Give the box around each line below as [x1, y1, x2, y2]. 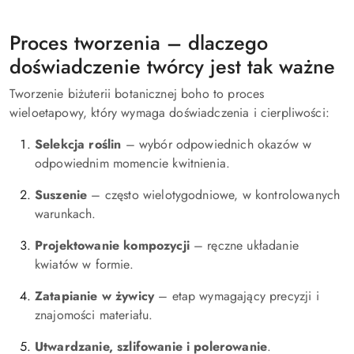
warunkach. [35, 205, 96, 223]
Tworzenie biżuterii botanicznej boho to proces [9, 85, 265, 103]
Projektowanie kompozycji [35, 236, 190, 254]
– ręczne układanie [189, 236, 299, 254]
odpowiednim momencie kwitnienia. [35, 154, 231, 172]
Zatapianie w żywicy [35, 287, 155, 305]
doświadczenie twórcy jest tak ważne [9, 52, 335, 81]
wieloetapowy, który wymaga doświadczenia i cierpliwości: [9, 104, 330, 122]
